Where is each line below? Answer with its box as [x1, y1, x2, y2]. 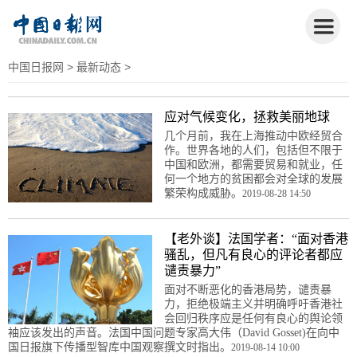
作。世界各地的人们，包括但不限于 [163, 143, 343, 156]
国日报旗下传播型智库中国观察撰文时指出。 [8, 340, 231, 353]
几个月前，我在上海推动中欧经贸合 [163, 129, 343, 142]
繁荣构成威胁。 [163, 186, 242, 199]
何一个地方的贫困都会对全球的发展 [163, 172, 343, 185]
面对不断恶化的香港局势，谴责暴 [163, 283, 331, 296]
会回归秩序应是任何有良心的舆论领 [163, 312, 343, 324]
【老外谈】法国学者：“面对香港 [163, 231, 348, 245]
